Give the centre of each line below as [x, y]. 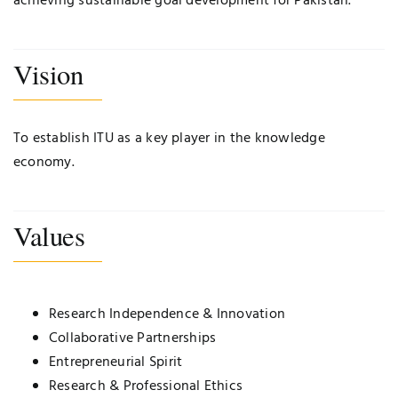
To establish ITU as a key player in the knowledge [169, 139]
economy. [44, 163]
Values [49, 236]
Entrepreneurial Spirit [116, 363]
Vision [48, 75]
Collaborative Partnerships [133, 339]
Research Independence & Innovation [167, 315]
